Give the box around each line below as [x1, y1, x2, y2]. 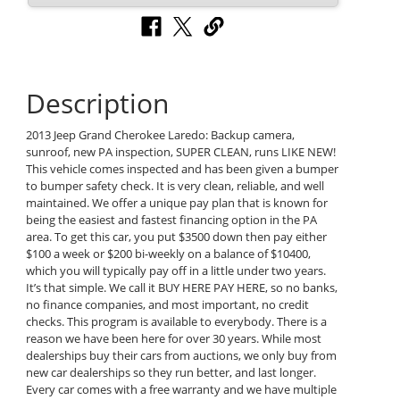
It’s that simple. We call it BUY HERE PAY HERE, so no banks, [25, 279, 337, 296]
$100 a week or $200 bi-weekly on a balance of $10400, [25, 246, 311, 262]
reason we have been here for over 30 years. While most [25, 330, 321, 347]
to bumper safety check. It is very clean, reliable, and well [25, 178, 324, 195]
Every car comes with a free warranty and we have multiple [25, 381, 337, 398]
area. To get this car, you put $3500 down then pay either [25, 229, 327, 246]
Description [25, 85, 169, 122]
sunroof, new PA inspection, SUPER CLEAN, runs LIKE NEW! [25, 144, 336, 161]
